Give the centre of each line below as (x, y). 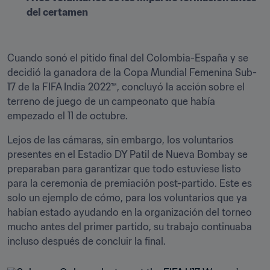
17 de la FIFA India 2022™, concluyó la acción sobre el (126, 87)
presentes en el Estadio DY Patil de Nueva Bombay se (127, 154)
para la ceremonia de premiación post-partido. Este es (130, 183)
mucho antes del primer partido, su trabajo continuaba (130, 227)
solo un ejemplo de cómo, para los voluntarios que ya (127, 198)
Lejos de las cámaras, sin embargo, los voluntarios (120, 140)
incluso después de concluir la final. (89, 241)
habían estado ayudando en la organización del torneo (130, 212)
